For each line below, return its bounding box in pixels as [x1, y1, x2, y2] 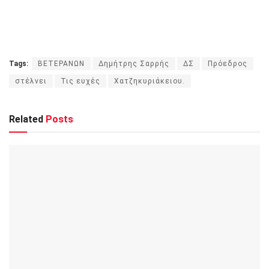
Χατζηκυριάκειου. [114, 77, 185, 86]
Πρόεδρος [208, 59, 247, 68]
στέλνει [15, 77, 47, 86]
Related [9, 113, 43, 125]
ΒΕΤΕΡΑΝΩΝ [38, 59, 85, 68]
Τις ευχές [61, 77, 100, 86]
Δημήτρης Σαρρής [98, 59, 169, 68]
